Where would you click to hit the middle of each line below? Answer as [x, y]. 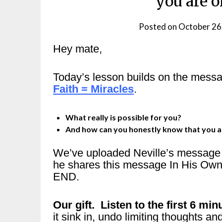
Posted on [159, 26]
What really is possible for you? [123, 117]
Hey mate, [78, 49]
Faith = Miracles [93, 89]
